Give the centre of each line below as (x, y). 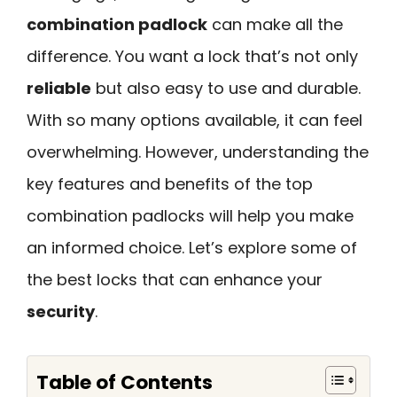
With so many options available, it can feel (195, 120)
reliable (59, 88)
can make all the (275, 24)
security (61, 311)
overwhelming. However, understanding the (198, 152)
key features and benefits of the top (170, 184)
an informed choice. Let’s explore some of (192, 248)
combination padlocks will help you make (190, 216)
